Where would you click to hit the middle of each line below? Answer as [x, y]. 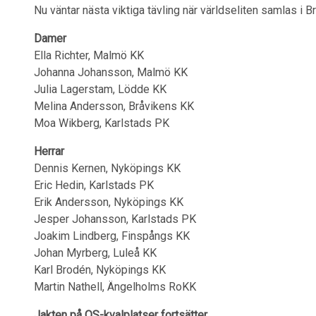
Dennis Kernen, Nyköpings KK [107, 168]
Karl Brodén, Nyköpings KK [100, 270]
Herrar [49, 151]
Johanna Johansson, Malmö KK [111, 72]
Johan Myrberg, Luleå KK [95, 253]
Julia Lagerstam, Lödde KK [100, 89]
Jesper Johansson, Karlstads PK [115, 219]
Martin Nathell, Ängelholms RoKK [115, 287]
